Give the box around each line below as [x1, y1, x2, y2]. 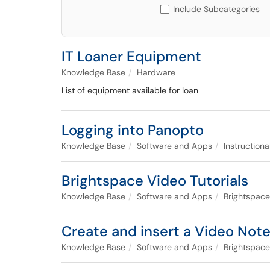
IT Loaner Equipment [61, 47, 201, 66]
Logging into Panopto [61, 121, 204, 139]
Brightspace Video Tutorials [61, 171, 248, 190]
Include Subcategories [173, 4, 260, 14]
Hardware [137, 67, 175, 78]
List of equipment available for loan [61, 85, 198, 96]
